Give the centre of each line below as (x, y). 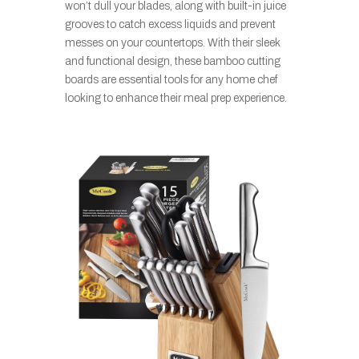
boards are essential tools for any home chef (171, 79)
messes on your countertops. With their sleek (172, 42)
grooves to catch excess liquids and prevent (170, 24)
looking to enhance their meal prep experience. (177, 98)
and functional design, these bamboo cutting (172, 61)
